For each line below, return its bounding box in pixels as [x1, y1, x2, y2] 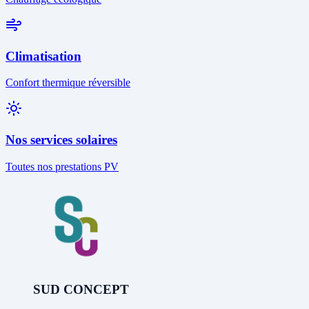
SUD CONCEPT [33, 282, 129, 297]
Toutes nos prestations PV [6, 160, 119, 172]
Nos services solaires [6, 132, 117, 147]
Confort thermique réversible [6, 77, 130, 89]
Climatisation [6, 48, 81, 63]
